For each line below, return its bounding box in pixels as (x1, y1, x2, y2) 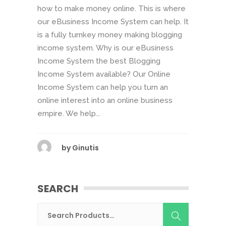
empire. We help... (37, 109, 100, 118)
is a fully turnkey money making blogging (37, 30, 182, 39)
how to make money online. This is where (37, 4, 186, 13)
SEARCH (37, 182, 78, 196)
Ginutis (72, 143, 99, 153)
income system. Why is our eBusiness (37, 43, 174, 52)
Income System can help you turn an (37, 83, 168, 92)
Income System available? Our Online (37, 70, 171, 79)
